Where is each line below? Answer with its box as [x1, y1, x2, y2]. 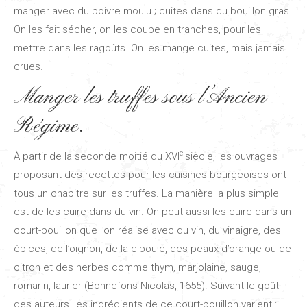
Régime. [14, 112, 84, 140]
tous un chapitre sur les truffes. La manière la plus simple [14, 186, 279, 199]
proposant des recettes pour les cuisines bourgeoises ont [14, 168, 286, 181]
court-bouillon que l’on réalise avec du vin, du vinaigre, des [14, 223, 281, 236]
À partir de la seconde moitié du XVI [14, 149, 180, 162]
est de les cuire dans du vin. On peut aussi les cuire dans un [14, 205, 291, 218]
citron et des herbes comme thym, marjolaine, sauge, [14, 260, 261, 273]
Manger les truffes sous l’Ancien [14, 83, 266, 111]
